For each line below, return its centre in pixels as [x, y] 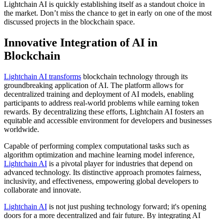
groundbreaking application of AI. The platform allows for [94, 86]
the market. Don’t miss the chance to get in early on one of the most [108, 13]
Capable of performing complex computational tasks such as [97, 146]
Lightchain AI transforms [43, 77]
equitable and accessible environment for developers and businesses [108, 121]
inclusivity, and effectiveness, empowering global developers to [101, 181]
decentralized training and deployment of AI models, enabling [99, 94]
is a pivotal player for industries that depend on [120, 164]
